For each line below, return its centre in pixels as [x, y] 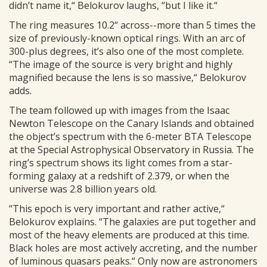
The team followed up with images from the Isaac [119, 110]
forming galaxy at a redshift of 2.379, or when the [119, 176]
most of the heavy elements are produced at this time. [129, 235]
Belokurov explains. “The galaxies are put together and [132, 222]
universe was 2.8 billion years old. [83, 189]
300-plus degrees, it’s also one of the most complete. [126, 51]
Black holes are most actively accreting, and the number [133, 248]
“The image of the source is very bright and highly [121, 64]
